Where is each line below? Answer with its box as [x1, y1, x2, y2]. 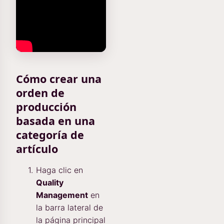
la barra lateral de [36, 202, 103, 213]
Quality [36, 177, 63, 188]
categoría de [16, 127, 84, 142]
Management [36, 190, 88, 200]
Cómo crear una [16, 71, 101, 86]
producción [16, 99, 76, 114]
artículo [16, 141, 58, 156]
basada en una [16, 113, 95, 128]
